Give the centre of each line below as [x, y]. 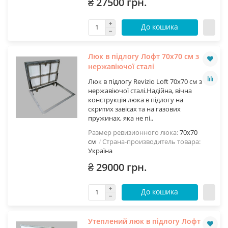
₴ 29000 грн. [117, 167]
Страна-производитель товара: [151, 141]
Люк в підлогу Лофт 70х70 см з [143, 56]
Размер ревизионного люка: [134, 132]
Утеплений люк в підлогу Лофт [144, 221]
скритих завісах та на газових [134, 109]
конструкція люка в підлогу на [135, 99]
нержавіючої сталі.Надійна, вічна [140, 90]
